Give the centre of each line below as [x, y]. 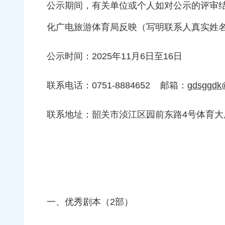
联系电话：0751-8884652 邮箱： [117, 86]
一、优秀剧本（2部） [90, 202]
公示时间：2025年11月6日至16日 [115, 57]
